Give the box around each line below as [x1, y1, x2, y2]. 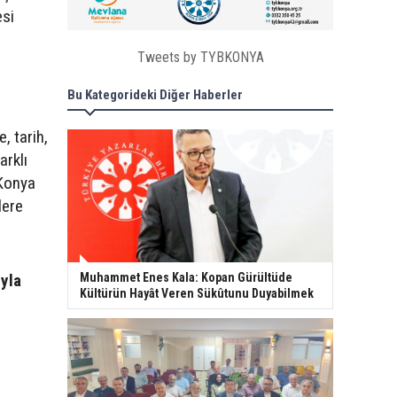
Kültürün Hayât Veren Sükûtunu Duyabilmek [80, 286, 314, 301]
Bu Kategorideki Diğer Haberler [67, 87, 243, 104]
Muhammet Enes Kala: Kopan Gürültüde [80, 270, 292, 285]
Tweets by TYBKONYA [136, 49, 264, 66]
